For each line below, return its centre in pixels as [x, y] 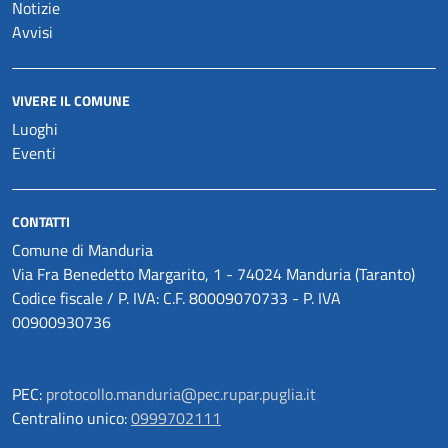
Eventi [34, 153]
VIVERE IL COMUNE [71, 100]
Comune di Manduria [82, 250]
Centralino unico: [71, 418]
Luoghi [35, 129]
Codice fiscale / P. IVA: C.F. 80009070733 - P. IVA [176, 298]
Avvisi [32, 32]
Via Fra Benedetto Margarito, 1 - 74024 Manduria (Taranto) [213, 274]
